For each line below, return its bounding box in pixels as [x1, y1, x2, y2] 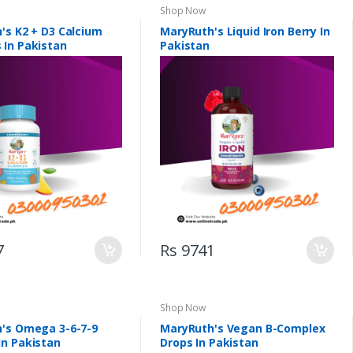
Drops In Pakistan [160, 335, 258, 351]
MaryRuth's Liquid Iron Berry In [160, 24, 330, 39]
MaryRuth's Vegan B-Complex [160, 321, 325, 336]
